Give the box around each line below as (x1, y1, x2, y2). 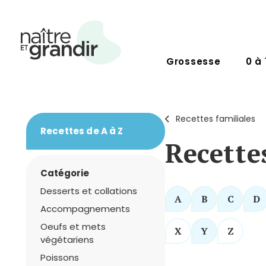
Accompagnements (40, 202, 130, 215)
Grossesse (166, 55, 221, 68)
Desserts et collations (40, 185, 137, 197)
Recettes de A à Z (40, 125, 123, 137)
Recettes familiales (176, 113, 255, 125)
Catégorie (40, 167, 89, 179)
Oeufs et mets (40, 220, 106, 233)
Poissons (40, 251, 79, 264)
